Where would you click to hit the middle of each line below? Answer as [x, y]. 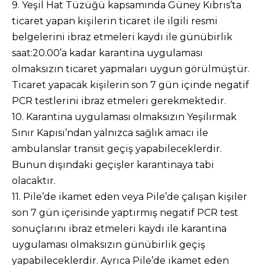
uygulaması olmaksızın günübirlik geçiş [109, 245]
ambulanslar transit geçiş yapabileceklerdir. [117, 149]
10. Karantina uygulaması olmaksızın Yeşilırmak [124, 117]
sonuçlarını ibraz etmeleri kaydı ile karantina [119, 229]
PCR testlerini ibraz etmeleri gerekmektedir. [119, 101]
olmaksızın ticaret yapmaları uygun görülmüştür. [131, 69]
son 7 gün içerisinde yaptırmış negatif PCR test [125, 213]
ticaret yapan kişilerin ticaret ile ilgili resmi [115, 21]
